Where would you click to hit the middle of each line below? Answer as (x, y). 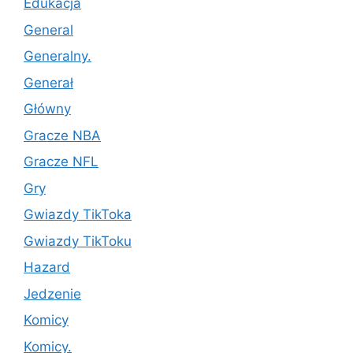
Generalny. (58, 56)
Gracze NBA (62, 135)
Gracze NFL (61, 162)
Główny (47, 109)
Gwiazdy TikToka (78, 215)
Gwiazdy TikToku (78, 241)
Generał (48, 82)
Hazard (47, 268)
